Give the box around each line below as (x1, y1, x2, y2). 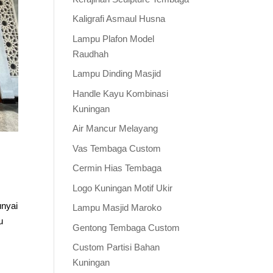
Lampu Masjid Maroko (73, 202, 162, 213)
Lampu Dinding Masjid (73, 68, 161, 79)
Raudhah (73, 48, 109, 59)
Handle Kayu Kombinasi (73, 88, 169, 99)
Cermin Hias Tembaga (73, 163, 162, 173)
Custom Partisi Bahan (73, 242, 160, 252)
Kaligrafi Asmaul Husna (73, 13, 166, 24)
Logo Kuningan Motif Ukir (73, 182, 173, 193)
